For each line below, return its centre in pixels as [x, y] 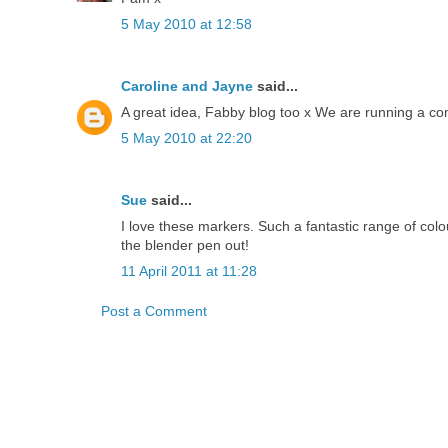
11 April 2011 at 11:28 [189, 271]
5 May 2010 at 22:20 [186, 138]
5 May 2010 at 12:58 [186, 24]
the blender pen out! [185, 245]
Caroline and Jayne [187, 86]
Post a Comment [154, 311]
